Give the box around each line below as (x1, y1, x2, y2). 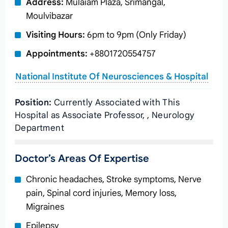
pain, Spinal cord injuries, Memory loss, (25, 188, 177, 198)
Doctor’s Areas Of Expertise (14, 152, 149, 165)
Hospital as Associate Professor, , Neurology (14, 110, 195, 121)
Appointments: (25, 48, 88, 59)
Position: (14, 97, 52, 108)
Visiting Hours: (25, 30, 85, 40)
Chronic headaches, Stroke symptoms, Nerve (25, 174, 202, 185)
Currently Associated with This (51, 97, 180, 108)
